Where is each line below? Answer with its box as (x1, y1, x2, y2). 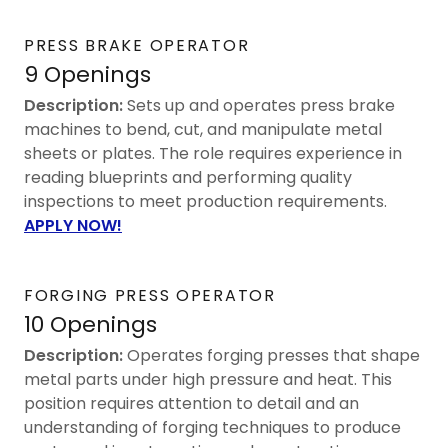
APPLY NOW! (24, 213, 122, 237)
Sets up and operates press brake (123, 93, 395, 117)
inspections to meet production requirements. (24, 189, 387, 213)
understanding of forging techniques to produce (24, 415, 401, 439)
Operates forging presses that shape (123, 343, 420, 367)
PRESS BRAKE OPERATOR (24, 33, 250, 57)
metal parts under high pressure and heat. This (24, 367, 392, 391)
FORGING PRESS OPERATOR (24, 283, 276, 307)
